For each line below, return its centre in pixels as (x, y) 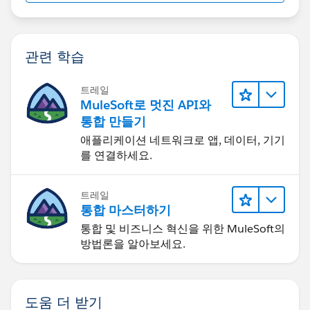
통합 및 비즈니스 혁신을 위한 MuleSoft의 (183, 229)
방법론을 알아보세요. (133, 244)
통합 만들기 (113, 121)
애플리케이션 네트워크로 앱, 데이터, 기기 (183, 140)
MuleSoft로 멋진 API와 (146, 104)
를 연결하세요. (116, 155)
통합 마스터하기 (126, 210)
